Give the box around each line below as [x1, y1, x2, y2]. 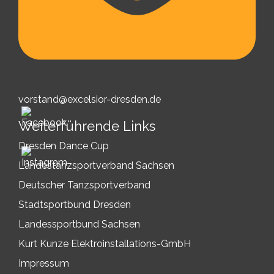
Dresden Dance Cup [18, 139, 109, 152]
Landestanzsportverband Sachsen [18, 159, 174, 171]
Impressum [18, 257, 69, 269]
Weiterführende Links [18, 117, 155, 134]
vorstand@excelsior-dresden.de [18, 93, 161, 105]
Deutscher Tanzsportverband [18, 179, 150, 191]
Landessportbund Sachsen [18, 218, 140, 230]
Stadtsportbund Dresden [18, 198, 131, 210]
